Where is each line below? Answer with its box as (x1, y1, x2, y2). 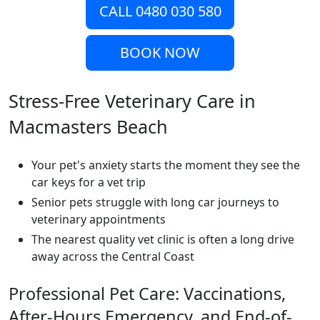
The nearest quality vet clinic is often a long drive (31, 231, 294, 248)
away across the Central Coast (31, 249, 194, 265)
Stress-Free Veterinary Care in (9, 89, 256, 114)
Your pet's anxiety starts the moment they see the (31, 157, 300, 174)
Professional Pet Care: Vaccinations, (9, 282, 286, 306)
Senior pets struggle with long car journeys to (31, 194, 279, 211)
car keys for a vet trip (31, 174, 146, 191)
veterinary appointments (31, 211, 166, 228)
